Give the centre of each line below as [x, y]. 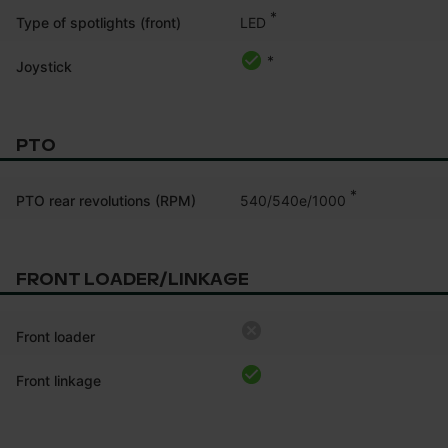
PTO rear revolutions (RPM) [106, 200]
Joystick [44, 66]
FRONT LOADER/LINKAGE [132, 279]
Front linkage [58, 380]
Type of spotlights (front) [98, 22]
